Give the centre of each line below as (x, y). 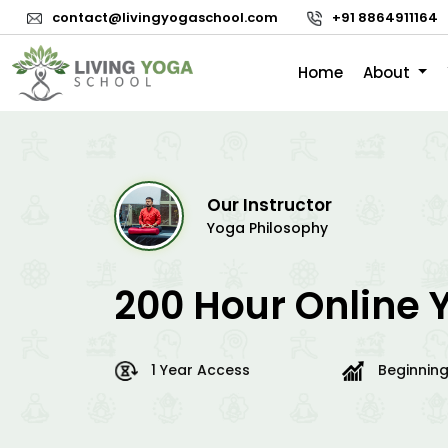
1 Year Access (200, 370)
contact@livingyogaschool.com (165, 17)
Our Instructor (269, 205)
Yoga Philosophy (267, 228)
